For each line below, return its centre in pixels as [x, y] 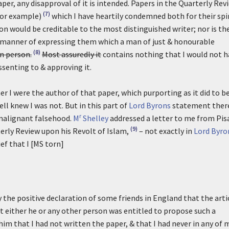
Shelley [95, 118]
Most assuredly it [72, 54]
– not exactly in [166, 131]
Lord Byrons [150, 105]
